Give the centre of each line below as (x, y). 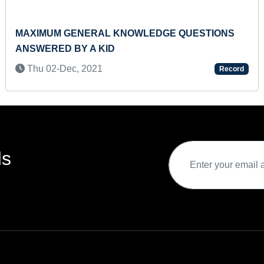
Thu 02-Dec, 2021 (64, 69)
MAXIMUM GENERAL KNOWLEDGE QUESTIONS (125, 33)
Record (231, 69)
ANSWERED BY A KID (65, 49)
